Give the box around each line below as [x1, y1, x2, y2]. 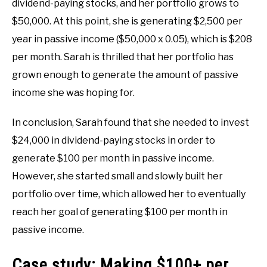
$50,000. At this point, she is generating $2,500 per [12, 15, 243, 27]
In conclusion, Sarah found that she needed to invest [12, 116, 249, 128]
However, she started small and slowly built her [12, 170, 223, 182]
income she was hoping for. [12, 86, 135, 98]
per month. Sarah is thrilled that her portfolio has [12, 51, 234, 63]
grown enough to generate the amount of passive [12, 69, 238, 80]
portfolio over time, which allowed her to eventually [12, 188, 246, 200]
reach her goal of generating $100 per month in [12, 206, 228, 218]
